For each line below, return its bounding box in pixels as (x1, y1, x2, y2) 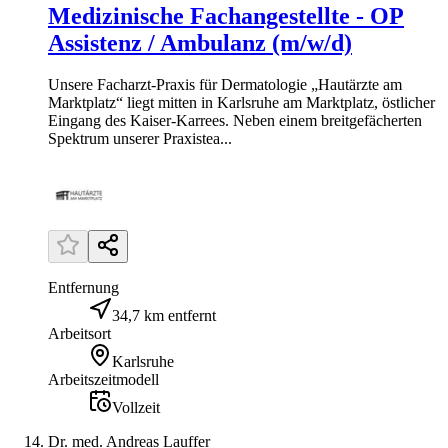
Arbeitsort (48, 325, 111, 343)
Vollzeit (112, 399, 160, 417)
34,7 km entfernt (112, 307, 216, 325)
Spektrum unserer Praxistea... (48, 130, 232, 148)
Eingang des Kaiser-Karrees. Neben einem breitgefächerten (48, 112, 422, 130)
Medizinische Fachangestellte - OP (48, 2, 404, 29)
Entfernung (48, 279, 119, 297)
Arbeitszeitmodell (48, 371, 159, 389)
